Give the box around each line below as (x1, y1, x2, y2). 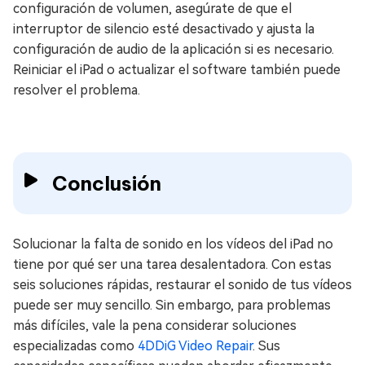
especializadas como (13, 338, 138, 354)
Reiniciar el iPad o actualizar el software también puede (13, 62, 341, 78)
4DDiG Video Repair (138, 338, 253, 354)
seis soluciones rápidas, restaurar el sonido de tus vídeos (13, 277, 352, 293)
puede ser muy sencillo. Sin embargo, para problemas (13, 297, 331, 314)
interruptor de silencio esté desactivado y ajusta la (13, 21, 314, 37)
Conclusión (52, 171, 161, 196)
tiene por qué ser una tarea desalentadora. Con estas (13, 257, 332, 273)
